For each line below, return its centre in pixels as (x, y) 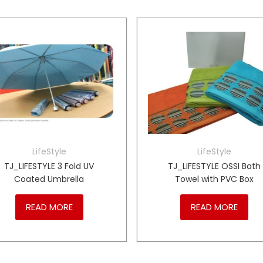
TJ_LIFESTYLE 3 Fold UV (49, 166)
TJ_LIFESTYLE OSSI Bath (215, 166)
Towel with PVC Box (215, 179)
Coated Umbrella (49, 179)
